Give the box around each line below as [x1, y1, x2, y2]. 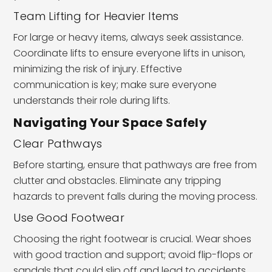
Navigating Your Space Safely [13, 114, 207, 131]
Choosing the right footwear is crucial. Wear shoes [13, 231, 252, 246]
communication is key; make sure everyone [13, 77, 217, 92]
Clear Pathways [13, 135, 103, 151]
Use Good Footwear [13, 209, 124, 225]
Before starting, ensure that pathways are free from [13, 157, 257, 172]
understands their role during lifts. [13, 93, 171, 107]
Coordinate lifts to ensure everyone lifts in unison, [13, 46, 246, 60]
